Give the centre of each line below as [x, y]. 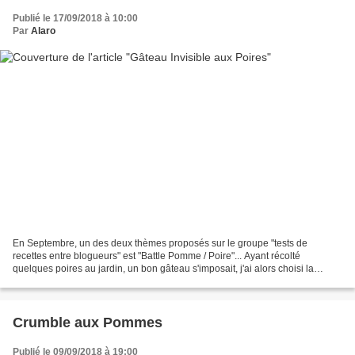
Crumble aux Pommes [88, 322]
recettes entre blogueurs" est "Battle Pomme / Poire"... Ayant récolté [157, 256]
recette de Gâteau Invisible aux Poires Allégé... [113, 281]
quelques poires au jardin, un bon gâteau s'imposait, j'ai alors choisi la [163, 268]
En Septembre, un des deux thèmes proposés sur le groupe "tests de [160, 243]
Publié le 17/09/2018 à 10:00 [75, 19]
